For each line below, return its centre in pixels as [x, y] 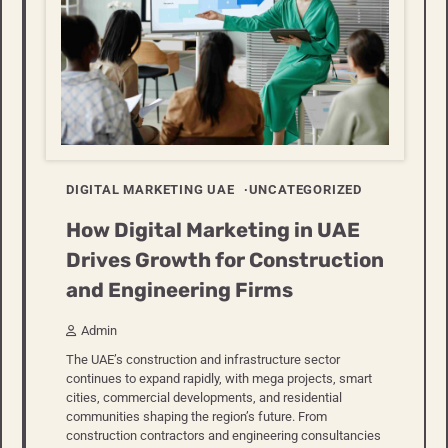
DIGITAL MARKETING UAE [150, 189]
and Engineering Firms [179, 290]
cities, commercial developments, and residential [204, 398]
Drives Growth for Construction [225, 260]
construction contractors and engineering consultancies [223, 436]
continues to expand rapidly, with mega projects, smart [219, 379]
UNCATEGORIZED [305, 189]
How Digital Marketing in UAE [213, 230]
